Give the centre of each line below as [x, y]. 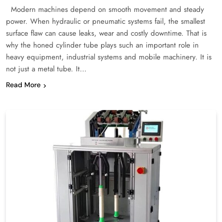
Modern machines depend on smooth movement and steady [105, 10]
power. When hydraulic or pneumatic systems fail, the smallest [106, 22]
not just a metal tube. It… [46, 69]
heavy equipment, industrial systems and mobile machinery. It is [109, 57]
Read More [23, 85]
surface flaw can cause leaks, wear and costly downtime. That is [106, 33]
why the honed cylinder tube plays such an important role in [102, 45]
